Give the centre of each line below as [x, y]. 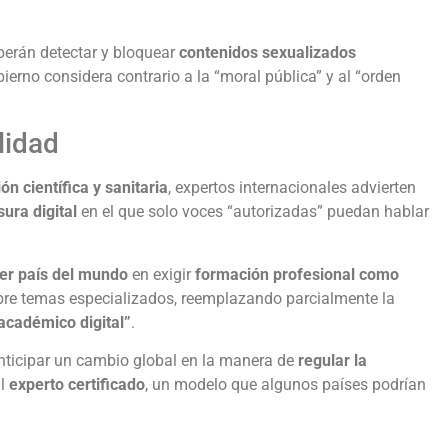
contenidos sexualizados [267, 52]
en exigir [161, 274]
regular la [332, 360]
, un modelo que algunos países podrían [285, 384]
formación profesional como [297, 274]
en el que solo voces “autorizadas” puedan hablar [253, 212]
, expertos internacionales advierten [292, 188]
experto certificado [77, 384]
